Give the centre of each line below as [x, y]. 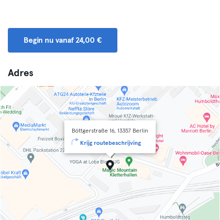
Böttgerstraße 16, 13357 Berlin [110, 131]
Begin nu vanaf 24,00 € [63, 40]
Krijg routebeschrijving [110, 143]
